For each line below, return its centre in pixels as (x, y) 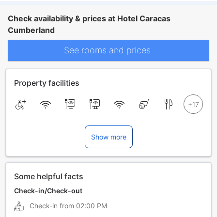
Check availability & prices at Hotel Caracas (89, 18)
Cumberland (31, 30)
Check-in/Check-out (48, 190)
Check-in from (52, 205)
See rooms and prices (108, 50)
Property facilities (47, 83)
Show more (108, 137)
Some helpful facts (49, 176)
